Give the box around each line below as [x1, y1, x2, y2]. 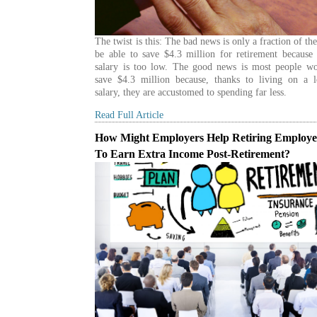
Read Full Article [95, 109, 164, 120]
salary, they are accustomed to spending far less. [95, 86, 287, 98]
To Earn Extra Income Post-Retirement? [95, 147, 291, 160]
